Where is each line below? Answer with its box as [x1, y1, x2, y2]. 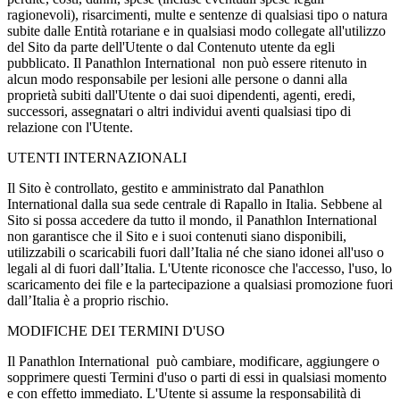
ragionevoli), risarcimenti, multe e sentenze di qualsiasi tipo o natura [7, 6, 387, 22]
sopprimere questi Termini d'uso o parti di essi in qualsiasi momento [7, 369, 387, 385]
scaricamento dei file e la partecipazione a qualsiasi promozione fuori [7, 276, 393, 292]
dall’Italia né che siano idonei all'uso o [170, 244, 384, 260]
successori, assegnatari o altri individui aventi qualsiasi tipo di [7, 103, 351, 119]
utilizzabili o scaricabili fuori [7, 244, 170, 260]
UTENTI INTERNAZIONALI [7, 149, 187, 165]
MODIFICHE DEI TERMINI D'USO [7, 322, 225, 338]
